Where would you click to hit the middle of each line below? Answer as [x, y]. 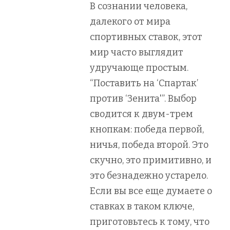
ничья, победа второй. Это [149, 145]
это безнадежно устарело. [149, 175]
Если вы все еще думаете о [151, 191]
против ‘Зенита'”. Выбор [143, 98]
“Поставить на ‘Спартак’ [144, 83]
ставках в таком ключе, [142, 206]
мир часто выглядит [137, 52]
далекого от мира [130, 21]
